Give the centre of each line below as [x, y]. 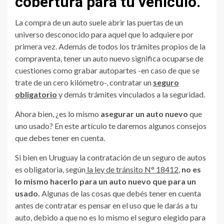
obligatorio [36, 94]
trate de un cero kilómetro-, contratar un [83, 82]
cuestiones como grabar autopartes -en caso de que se [107, 70]
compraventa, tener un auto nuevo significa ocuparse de [109, 58]
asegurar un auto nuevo [144, 113]
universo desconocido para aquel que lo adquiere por [104, 34]
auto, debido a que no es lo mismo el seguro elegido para [110, 217]
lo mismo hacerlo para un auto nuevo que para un [105, 181]
